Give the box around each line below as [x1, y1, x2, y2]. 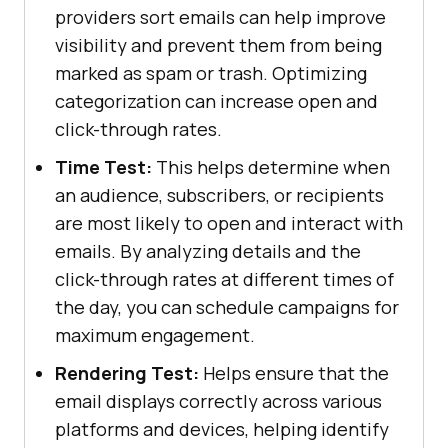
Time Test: [55, 154, 152, 179]
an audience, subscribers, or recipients [55, 182, 384, 207]
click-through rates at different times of [55, 266, 394, 291]
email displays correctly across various [55, 388, 382, 413]
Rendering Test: [55, 360, 199, 385]
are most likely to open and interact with [55, 210, 403, 235]
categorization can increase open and [55, 88, 378, 113]
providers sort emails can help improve [55, 4, 386, 29]
